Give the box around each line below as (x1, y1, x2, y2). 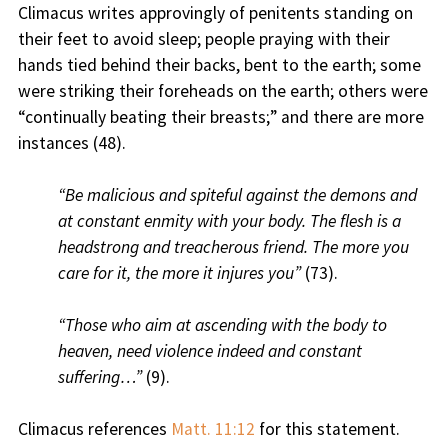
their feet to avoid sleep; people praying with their (17, 28, 390, 51)
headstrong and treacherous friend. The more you (57, 236, 409, 259)
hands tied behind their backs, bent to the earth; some (17, 54, 421, 77)
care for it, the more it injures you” (57, 262, 305, 285)
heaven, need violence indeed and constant (57, 340, 362, 363)
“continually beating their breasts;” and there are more (17, 106, 424, 129)
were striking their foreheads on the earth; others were (17, 80, 428, 103)
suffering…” (57, 366, 142, 389)
